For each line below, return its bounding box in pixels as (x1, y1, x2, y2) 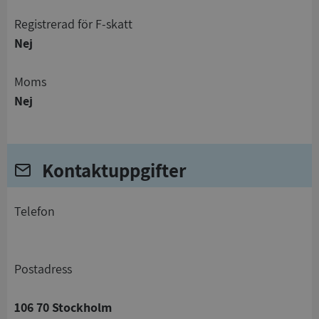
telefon (21, 202, 55, 219)
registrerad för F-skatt (21, 16, 132, 33)
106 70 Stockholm (14, 298, 112, 315)
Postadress (21, 260, 72, 277)
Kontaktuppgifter (53, 157, 187, 183)
